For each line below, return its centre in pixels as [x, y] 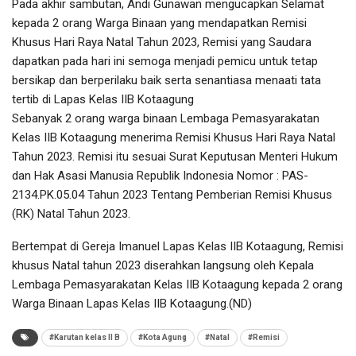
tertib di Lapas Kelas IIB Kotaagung [103, 99]
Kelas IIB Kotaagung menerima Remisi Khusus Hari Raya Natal [174, 137]
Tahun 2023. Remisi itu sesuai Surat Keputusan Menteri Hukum [175, 156]
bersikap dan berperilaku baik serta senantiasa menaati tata [166, 80]
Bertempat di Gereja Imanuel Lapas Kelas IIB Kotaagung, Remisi [178, 246]
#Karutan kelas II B [85, 337]
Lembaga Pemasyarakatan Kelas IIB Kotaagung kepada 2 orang [177, 284]
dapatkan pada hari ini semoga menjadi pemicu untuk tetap [165, 61]
